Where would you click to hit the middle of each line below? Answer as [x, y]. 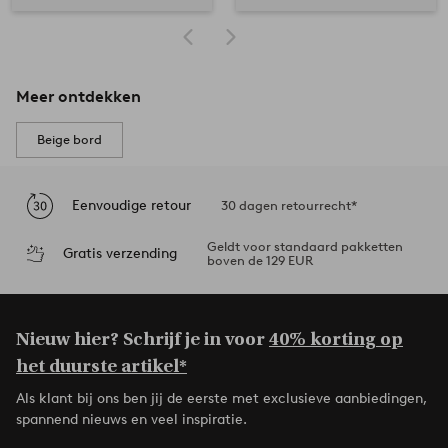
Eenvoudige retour [131, 205]
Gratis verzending [119, 253]
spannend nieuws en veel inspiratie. [131, 420]
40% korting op [336, 340]
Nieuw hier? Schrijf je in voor [142, 340]
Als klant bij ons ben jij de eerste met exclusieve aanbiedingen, [221, 399]
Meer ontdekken [78, 97]
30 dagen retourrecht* [289, 206]
